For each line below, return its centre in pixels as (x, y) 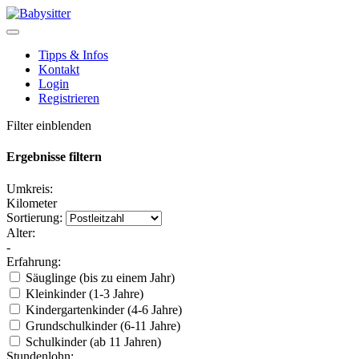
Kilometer (32, 203)
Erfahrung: (34, 261)
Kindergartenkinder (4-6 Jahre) (102, 309)
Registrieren (69, 98)
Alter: (21, 232)
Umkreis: (30, 188)
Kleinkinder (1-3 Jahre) (83, 293)
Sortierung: (34, 217)
